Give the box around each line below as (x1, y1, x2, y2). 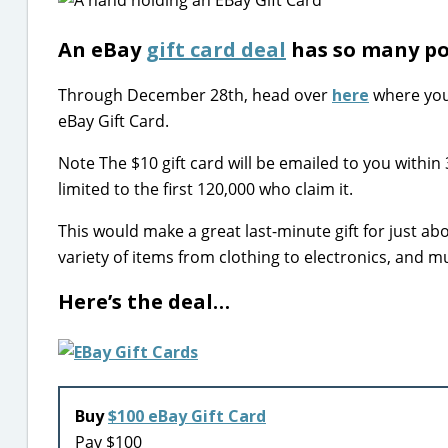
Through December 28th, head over (58, 84, 332, 106)
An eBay (58, 36, 146, 63)
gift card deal (146, 36, 286, 63)
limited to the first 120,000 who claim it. (58, 178, 353, 200)
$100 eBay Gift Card (108, 405, 266, 427)
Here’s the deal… (58, 288, 230, 315)
